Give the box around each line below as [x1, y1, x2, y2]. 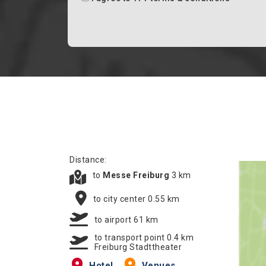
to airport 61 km [94, 214, 159, 224]
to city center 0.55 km [93, 194, 180, 204]
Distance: [69, 155, 107, 164]
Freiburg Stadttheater [94, 242, 182, 252]
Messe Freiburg [103, 170, 172, 180]
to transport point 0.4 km [94, 233, 194, 242]
